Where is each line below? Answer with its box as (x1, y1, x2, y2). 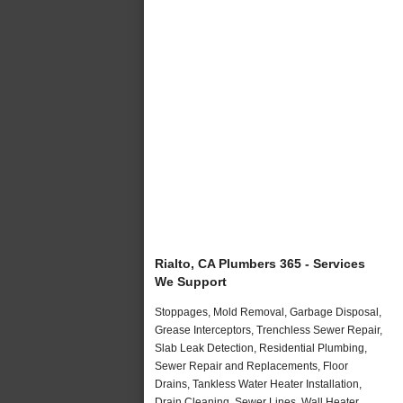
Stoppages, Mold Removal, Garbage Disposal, (155, 305, 381, 318)
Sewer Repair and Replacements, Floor (155, 359, 348, 372)
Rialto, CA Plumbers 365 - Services (155, 255, 365, 271)
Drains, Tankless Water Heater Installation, (155, 377, 362, 390)
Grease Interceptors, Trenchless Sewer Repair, (155, 323, 382, 336)
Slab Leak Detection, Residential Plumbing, (155, 341, 367, 354)
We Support (155, 273, 227, 289)
